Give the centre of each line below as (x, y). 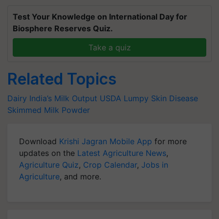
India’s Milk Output (63, 98)
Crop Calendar (110, 165)
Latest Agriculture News (122, 153)
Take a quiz (109, 47)
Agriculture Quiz (49, 165)
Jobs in (155, 165)
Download (39, 141)
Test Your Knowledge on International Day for (100, 17)
